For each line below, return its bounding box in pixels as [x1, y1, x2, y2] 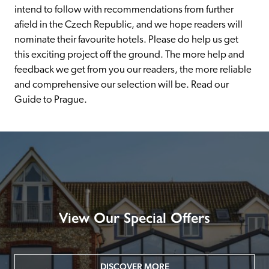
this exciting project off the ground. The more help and [14, 49, 244, 60]
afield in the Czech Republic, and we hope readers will [14, 19, 243, 30]
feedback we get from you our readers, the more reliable [14, 64, 252, 75]
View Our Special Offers [59, 209, 210, 227]
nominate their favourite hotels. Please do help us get [14, 34, 238, 45]
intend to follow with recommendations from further [14, 4, 234, 15]
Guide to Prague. [14, 94, 87, 105]
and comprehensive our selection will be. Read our [14, 79, 229, 90]
